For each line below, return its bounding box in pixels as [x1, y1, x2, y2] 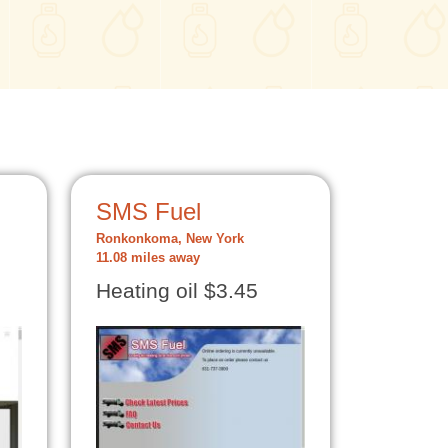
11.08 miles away [96, 251, 200, 265]
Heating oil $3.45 [96, 279, 258, 303]
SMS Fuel [96, 198, 201, 225]
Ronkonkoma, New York [96, 232, 244, 246]
